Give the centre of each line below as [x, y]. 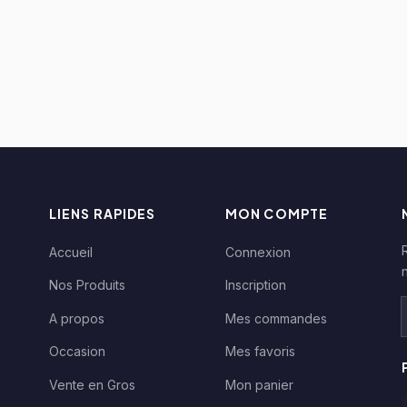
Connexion [258, 252]
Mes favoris [260, 352]
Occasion [77, 352]
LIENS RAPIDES [103, 213]
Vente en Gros [92, 384]
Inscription [256, 285]
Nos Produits [87, 285]
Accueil [71, 252]
